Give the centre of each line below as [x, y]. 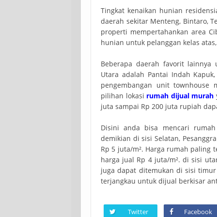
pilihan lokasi [124, 95]
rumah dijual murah [180, 95]
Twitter [138, 211]
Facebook [198, 211]
